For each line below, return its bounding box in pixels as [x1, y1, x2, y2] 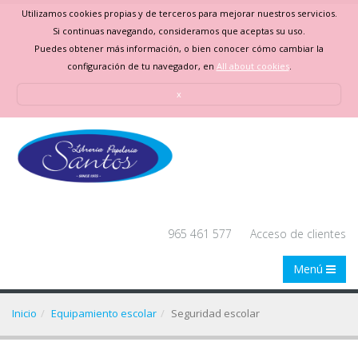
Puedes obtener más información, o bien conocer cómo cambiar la [34, 42, 324, 54]
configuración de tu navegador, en [66, 59, 217, 72]
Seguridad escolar [171, 306, 260, 321]
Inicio [12, 306, 37, 321]
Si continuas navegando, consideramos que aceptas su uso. [53, 24, 305, 37]
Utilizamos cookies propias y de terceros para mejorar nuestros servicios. [21, 6, 337, 19]
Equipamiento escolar [51, 306, 157, 321]
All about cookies [216, 59, 289, 72]
